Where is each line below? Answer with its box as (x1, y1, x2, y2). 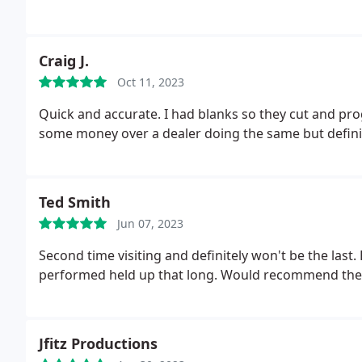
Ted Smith (39, 192, 111, 212)
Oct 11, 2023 (117, 74, 184, 90)
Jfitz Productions (39, 334, 158, 353)
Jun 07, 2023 (117, 216, 183, 231)
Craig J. (39, 51, 89, 70)
